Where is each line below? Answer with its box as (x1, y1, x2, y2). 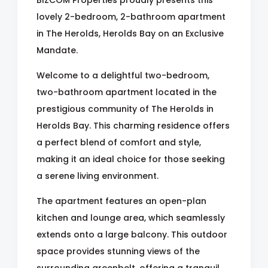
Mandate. (36, 44, 78, 56)
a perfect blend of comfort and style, (36, 136, 201, 148)
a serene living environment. (36, 170, 159, 182)
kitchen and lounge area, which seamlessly (36, 212, 225, 224)
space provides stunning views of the (36, 245, 200, 257)
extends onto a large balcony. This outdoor (36, 229, 227, 240)
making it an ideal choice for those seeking (36, 153, 225, 165)
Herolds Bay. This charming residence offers (36, 120, 230, 132)
